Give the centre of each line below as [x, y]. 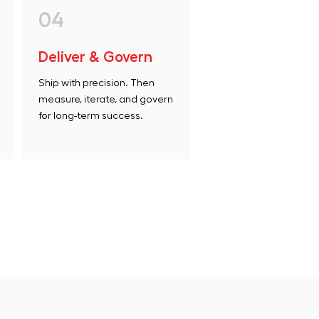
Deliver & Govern [95, 57]
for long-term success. [90, 116]
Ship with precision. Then [96, 83]
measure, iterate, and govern [105, 100]
